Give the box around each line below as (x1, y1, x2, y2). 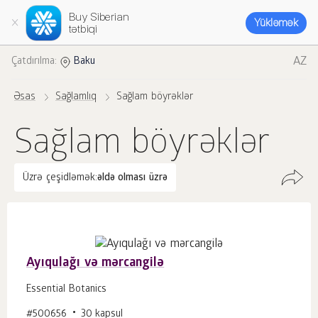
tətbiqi (69, 22, 98, 35)
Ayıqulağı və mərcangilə (26, 256, 165, 271)
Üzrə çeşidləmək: (23, 172, 97, 185)
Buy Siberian (69, 10, 130, 23)
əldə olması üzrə (97, 172, 168, 185)
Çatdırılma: (11, 56, 57, 68)
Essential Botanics (26, 283, 106, 296)
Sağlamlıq (55, 92, 97, 104)
